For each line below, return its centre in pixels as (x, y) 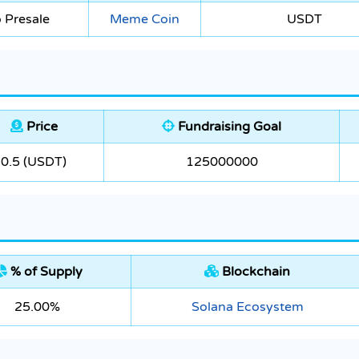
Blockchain (254, 272)
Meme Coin (145, 20)
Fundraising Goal (228, 127)
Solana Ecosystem (247, 307)
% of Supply (44, 272)
